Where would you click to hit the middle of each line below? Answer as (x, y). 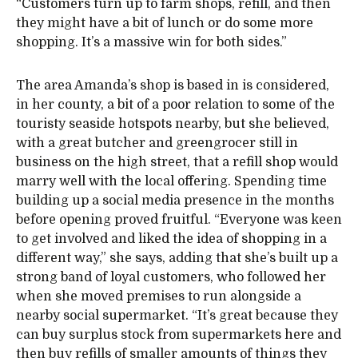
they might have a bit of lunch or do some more (165, 24)
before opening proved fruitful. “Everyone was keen (179, 220)
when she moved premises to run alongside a (159, 297)
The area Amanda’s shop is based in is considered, (173, 86)
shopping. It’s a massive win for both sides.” (151, 43)
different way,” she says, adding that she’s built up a (177, 259)
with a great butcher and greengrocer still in (157, 143)
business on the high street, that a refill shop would (177, 163)
